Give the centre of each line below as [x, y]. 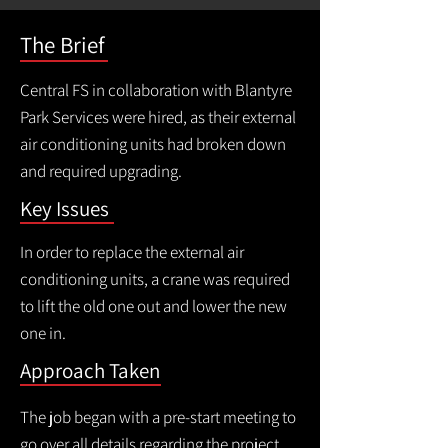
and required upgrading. [101, 171]
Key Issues [64, 208]
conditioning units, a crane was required [155, 279]
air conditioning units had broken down [153, 144]
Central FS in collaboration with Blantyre [156, 90]
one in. [43, 333]
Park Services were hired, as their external [158, 117]
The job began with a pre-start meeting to [158, 417]
